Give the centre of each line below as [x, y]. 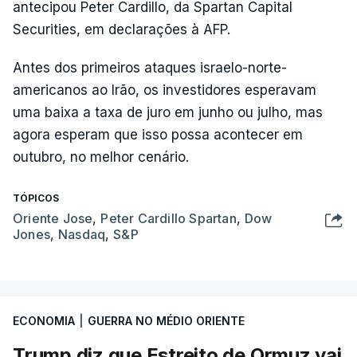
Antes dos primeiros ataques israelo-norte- [150, 68]
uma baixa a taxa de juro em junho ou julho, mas [168, 112]
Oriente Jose [53, 218]
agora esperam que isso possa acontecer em [158, 135]
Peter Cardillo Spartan [169, 218]
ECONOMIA [44, 321]
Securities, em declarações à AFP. [122, 29]
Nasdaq [82, 234]
